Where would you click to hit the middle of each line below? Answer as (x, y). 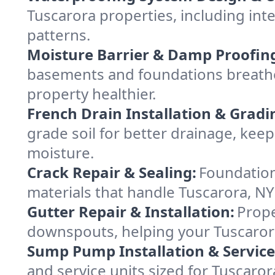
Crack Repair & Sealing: (112, 172)
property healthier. (91, 94)
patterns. (59, 35)
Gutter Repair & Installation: (131, 211)
